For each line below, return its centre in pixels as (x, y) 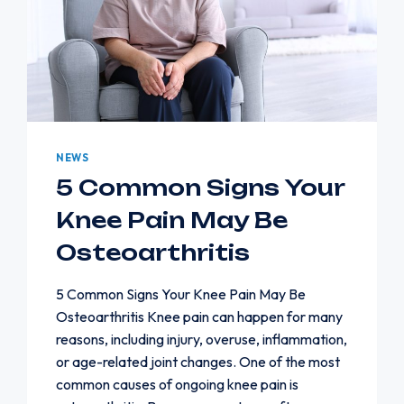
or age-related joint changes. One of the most (198, 361)
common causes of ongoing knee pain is (178, 384)
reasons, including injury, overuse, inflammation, (202, 339)
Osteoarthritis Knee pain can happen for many (200, 316)
